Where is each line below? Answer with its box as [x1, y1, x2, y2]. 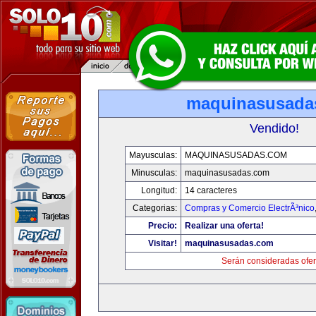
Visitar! [147, 238, 177, 248]
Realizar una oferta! [184, 221, 264, 231]
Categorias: [132, 203, 177, 213]
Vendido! [250, 121, 299, 135]
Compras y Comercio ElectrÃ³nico [184, 203, 315, 213]
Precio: [147, 221, 177, 231]
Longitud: [140, 186, 177, 195]
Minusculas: [130, 168, 177, 178]
